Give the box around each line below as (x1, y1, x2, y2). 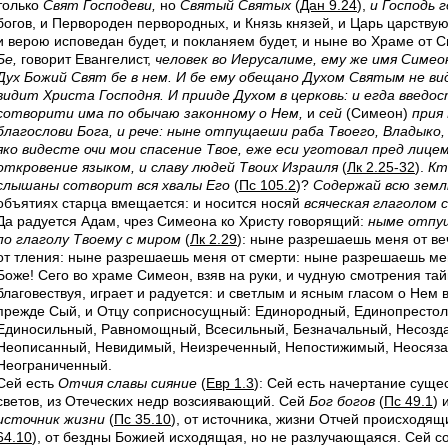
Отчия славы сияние (58, 375, 197, 391)
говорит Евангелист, (17, 51, 155, 67)
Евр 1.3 (206, 375, 254, 391)
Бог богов (309, 393, 375, 409)
